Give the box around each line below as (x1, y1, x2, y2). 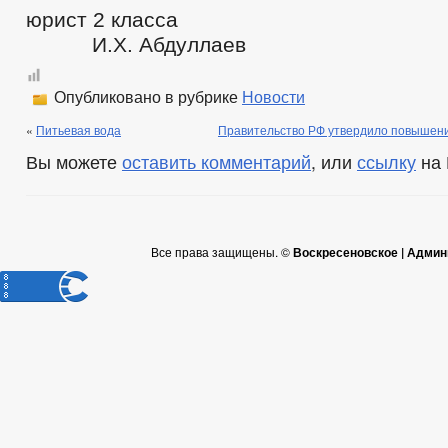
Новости (242, 88, 305, 106)
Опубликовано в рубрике (50, 88, 242, 106)
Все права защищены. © (150, 243, 293, 260)
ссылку (357, 149, 416, 174)
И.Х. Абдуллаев (26, 33, 246, 56)
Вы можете (26, 149, 122, 174)
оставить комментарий (122, 149, 311, 174)
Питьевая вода (36, 121, 121, 138)
